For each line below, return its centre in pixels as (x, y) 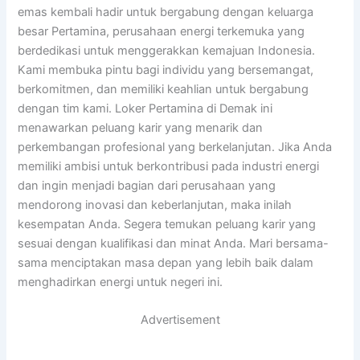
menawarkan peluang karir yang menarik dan (141, 127)
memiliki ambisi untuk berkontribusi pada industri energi (169, 166)
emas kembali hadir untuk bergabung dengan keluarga (166, 12)
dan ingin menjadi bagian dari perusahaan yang (147, 185)
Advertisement (180, 320)
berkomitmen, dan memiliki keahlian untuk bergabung (164, 89)
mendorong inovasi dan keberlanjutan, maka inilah (155, 205)
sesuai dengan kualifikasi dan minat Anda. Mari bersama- (174, 243)
